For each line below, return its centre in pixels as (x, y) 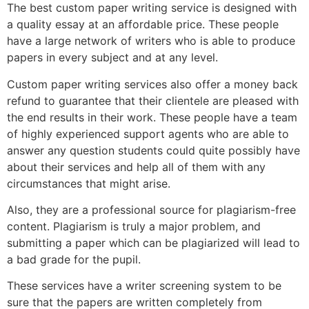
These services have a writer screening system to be (144, 286)
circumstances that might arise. (89, 183)
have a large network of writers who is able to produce (151, 41)
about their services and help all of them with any (136, 167)
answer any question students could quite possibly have (153, 150)
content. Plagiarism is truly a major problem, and (134, 226)
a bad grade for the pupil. (74, 259)
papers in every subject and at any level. (112, 58)
